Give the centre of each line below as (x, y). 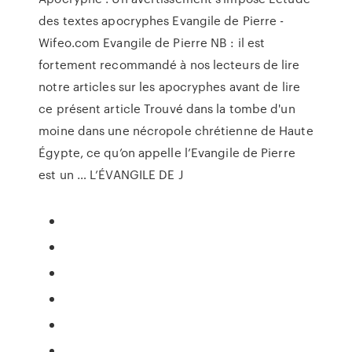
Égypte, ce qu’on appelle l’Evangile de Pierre (167, 152)
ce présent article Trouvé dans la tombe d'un (167, 108)
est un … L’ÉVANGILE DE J (111, 174)
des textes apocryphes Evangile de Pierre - (161, 20)
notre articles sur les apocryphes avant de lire (169, 86)
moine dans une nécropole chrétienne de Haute (176, 130)
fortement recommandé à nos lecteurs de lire (169, 64)
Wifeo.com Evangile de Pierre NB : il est (152, 42)
